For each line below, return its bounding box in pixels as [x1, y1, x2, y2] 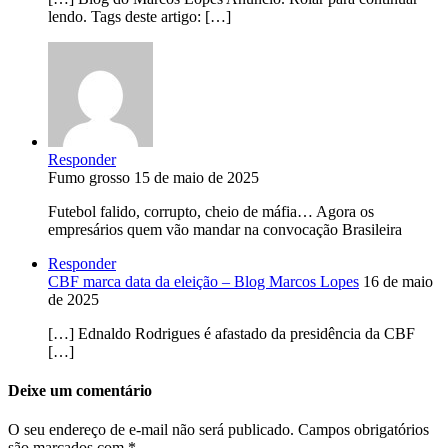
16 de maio [359, 272, 433, 290]
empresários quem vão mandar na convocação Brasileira [48, 220, 402, 238]
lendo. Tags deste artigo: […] [48, 7, 231, 25]
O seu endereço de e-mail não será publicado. [8, 421, 294, 439]
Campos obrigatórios [298, 421, 429, 439]
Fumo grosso [48, 168, 130, 186]
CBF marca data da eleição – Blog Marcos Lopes [48, 272, 359, 290]
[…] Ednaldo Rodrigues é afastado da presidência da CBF [48, 324, 415, 342]
